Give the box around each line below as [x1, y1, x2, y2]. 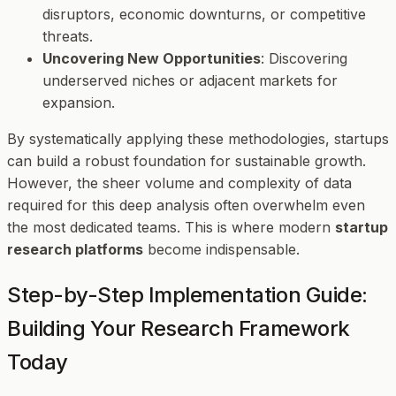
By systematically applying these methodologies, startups [7, 130, 389, 148]
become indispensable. [143, 240, 300, 259]
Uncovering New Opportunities [42, 49, 261, 68]
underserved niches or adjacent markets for [42, 72, 338, 90]
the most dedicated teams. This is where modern [7, 218, 335, 237]
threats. [42, 27, 93, 46]
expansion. [42, 94, 115, 112]
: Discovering [261, 49, 347, 68]
